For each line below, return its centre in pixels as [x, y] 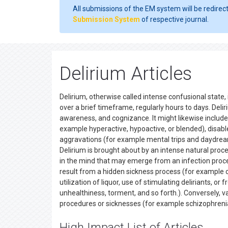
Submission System [106, 19]
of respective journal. [174, 19]
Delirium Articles [126, 74]
